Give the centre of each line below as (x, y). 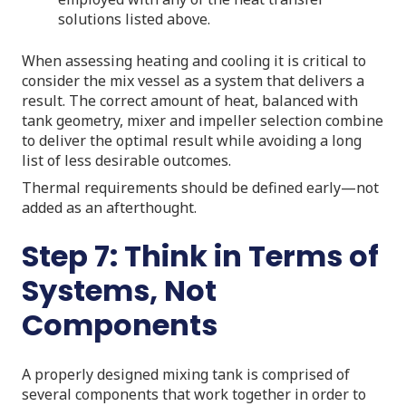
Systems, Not (119, 290)
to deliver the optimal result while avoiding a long (192, 140)
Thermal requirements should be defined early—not (200, 187)
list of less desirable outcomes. (126, 160)
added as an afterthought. (109, 207)
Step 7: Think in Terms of (200, 256)
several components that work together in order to (194, 394)
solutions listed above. (134, 19)
